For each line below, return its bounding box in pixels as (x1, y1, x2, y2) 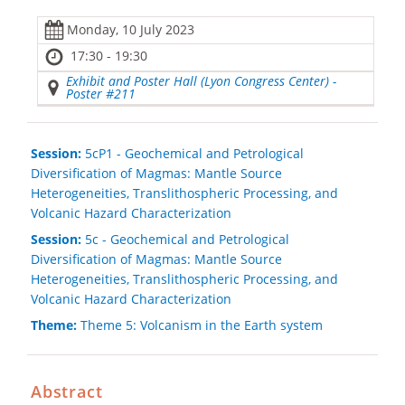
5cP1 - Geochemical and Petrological (80, 144, 304, 162)
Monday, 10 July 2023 (67, 21, 195, 39)
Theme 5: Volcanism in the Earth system (76, 316, 323, 334)
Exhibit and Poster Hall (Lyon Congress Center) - (65, 72, 336, 90)
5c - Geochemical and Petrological (80, 230, 289, 248)
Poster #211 (65, 85, 136, 103)
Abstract (30, 380, 103, 402)
